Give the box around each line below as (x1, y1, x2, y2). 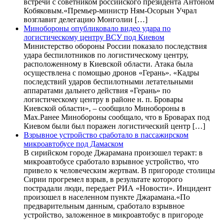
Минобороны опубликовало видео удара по (24, 24, 171, 33)
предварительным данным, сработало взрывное (24, 201, 184, 210)
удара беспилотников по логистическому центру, (24, 50, 188, 59)
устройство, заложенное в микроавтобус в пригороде (24, 210, 203, 219)
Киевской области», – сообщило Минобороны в (24, 104, 185, 112)
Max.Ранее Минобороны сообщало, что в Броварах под (24, 112, 210, 121)
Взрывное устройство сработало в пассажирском (24, 130, 188, 139)
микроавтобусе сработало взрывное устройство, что (24, 157, 199, 166)
